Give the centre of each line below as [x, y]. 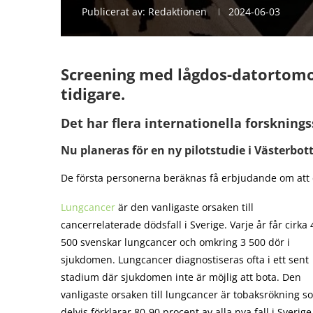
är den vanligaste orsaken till [184, 207]
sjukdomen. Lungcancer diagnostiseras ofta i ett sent [185, 260]
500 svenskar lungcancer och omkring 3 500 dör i [175, 242]
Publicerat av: [115, 12]
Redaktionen [177, 12]
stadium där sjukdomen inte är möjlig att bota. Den [181, 277]
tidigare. [93, 94]
